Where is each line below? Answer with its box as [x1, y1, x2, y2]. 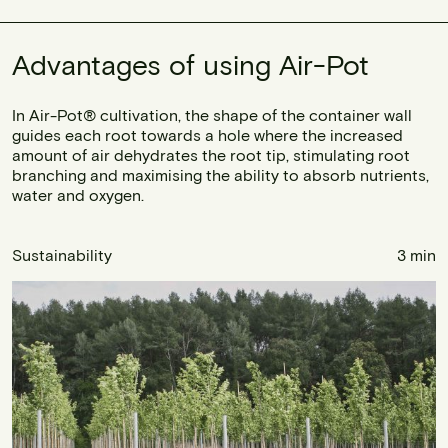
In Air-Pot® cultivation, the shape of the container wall [12, 105, 412, 125]
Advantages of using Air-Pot [12, 47, 369, 82]
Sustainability [12, 245, 112, 265]
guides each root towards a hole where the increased [12, 125, 403, 145]
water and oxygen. [12, 185, 144, 205]
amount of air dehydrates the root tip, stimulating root [12, 145, 410, 165]
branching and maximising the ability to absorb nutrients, [12, 165, 429, 185]
